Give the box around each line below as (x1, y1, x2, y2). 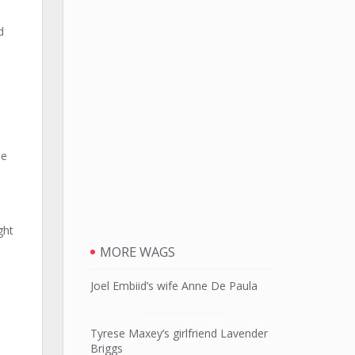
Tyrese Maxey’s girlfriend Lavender (90, 326, 268, 341)
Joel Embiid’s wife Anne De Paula (90, 278, 258, 293)
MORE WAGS (99, 243, 175, 261)
